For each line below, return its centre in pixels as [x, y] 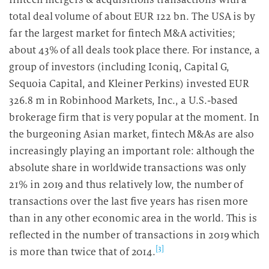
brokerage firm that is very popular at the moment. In [134, 117]
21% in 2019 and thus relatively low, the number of [126, 185]
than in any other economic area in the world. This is [133, 218]
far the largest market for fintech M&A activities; [122, 33]
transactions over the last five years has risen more [129, 201]
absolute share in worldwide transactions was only [128, 168]
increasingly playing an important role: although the [132, 151]
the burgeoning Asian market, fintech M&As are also [132, 134]
